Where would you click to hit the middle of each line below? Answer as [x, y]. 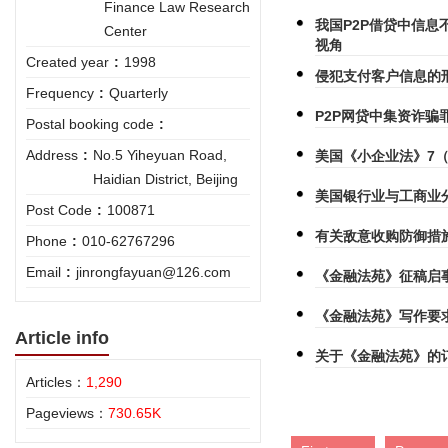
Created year [67, 61]
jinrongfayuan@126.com [153, 271]
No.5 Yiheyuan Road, [160, 154]
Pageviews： [67, 412]
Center [125, 30]
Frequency [60, 92]
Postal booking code [90, 123]
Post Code [59, 209]
